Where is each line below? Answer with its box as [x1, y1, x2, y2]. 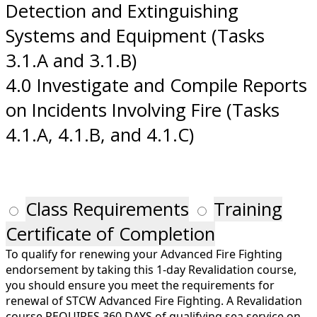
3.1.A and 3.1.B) [6, 47, 137, 73]
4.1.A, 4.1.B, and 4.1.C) [6, 122, 194, 147]
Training [214, 196, 282, 221]
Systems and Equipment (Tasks [6, 23, 265, 48]
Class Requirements [25, 196, 189, 221]
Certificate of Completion [6, 221, 215, 246]
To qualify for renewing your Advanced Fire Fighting [6, 246, 282, 262]
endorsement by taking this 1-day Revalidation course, [6, 261, 296, 277]
